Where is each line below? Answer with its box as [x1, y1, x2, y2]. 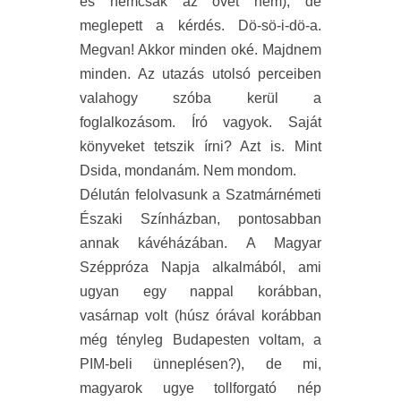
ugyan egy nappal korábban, [80, 284, 321, 300]
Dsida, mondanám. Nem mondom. [80, 163, 296, 179]
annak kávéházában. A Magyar [80, 235, 321, 252]
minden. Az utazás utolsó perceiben [80, 66, 321, 82]
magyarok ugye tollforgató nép [80, 380, 321, 397]
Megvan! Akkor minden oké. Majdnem [80, 42, 321, 58]
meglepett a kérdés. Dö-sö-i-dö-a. [80, 18, 321, 34]
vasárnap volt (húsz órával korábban [80, 308, 321, 324]
